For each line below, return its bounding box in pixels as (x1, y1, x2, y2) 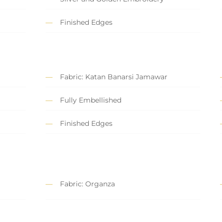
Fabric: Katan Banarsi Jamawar (60, 72, 167, 82)
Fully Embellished (60, 96, 121, 105)
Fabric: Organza (60, 179, 115, 188)
